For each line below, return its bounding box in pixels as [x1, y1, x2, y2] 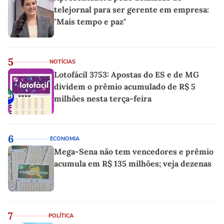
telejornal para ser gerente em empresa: [54, 4, 209, 15]
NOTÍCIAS [49, 58, 75, 66]
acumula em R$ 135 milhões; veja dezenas [54, 158, 211, 169]
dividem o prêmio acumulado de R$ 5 [54, 81, 195, 92]
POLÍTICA [48, 212, 73, 220]
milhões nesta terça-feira [54, 93, 151, 104]
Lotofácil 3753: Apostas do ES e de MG [54, 69, 199, 80]
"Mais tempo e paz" [54, 16, 126, 27]
